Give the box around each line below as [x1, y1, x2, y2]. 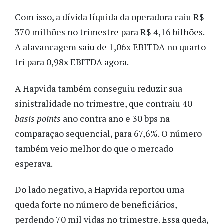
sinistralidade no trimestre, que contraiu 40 [15, 97, 192, 109]
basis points [15, 112, 61, 124]
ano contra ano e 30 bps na [61, 112, 170, 124]
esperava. [15, 157, 54, 169]
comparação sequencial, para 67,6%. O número [15, 127, 202, 139]
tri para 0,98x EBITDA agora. [15, 56, 130, 68]
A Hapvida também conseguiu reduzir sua [15, 82, 182, 94]
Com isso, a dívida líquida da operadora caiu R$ [15, 11, 204, 23]
